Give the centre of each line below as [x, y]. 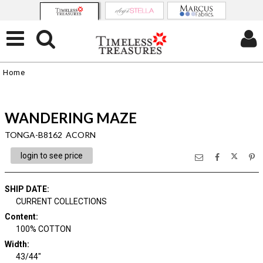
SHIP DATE [26, 189]
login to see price [51, 156]
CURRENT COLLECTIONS [61, 201]
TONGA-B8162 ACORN [50, 135]
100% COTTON [43, 229]
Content [20, 217]
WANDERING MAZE [70, 118]
